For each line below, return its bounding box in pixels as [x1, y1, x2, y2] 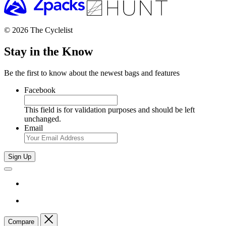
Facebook [24, 86, 55, 95]
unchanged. [24, 115, 61, 124]
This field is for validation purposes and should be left [24, 105, 195, 115]
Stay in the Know [4, 45, 93, 59]
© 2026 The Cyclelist [4, 26, 73, 35]
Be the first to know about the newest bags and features [4, 69, 180, 78]
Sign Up [8, 153, 31, 161]
